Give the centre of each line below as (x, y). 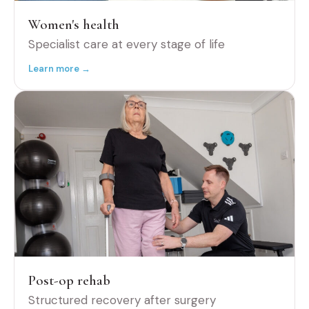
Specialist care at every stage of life (127, 44)
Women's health (74, 25)
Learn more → (59, 69)
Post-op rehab (69, 281)
